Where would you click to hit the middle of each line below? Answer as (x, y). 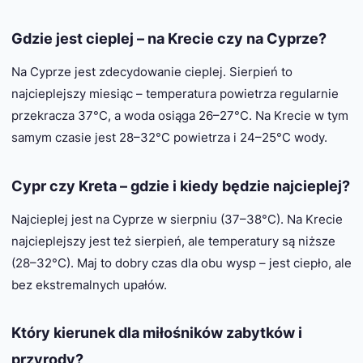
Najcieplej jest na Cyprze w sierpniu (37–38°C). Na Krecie (177, 219)
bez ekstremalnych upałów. (89, 284)
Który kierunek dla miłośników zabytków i (157, 333)
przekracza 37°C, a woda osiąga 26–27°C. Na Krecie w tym (180, 116)
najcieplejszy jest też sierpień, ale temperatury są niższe (173, 241)
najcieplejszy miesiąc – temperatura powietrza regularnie (175, 94)
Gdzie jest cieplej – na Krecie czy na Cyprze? (169, 38)
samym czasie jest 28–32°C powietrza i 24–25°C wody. (169, 138)
